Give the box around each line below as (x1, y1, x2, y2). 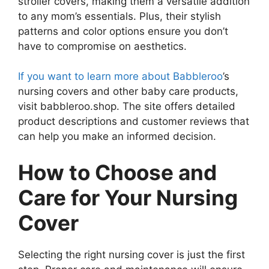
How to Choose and (18, 159, 217, 185)
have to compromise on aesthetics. (18, 40, 187, 52)
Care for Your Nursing (18, 184, 238, 210)
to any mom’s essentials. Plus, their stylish (18, 10, 221, 22)
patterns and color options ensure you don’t (18, 25, 228, 37)
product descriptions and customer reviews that (18, 115, 249, 127)
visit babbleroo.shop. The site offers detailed (18, 100, 235, 112)
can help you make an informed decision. (18, 130, 216, 142)
